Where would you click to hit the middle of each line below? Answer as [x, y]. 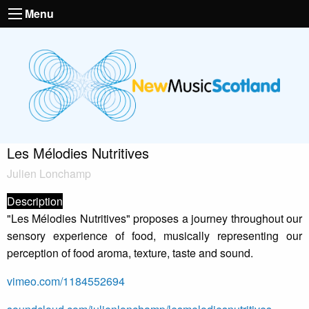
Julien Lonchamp [49, 174]
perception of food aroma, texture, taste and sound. [130, 253]
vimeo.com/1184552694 [66, 281]
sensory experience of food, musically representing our [154, 236]
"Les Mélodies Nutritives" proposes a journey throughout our [154, 219]
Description [35, 201]
